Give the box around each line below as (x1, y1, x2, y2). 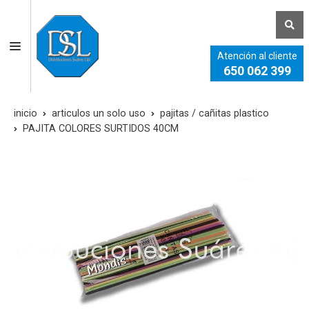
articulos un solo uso (52, 108, 146, 119)
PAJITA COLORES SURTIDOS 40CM (23, 123, 179, 134)
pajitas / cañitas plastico (160, 108, 269, 119)
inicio (14, 108, 37, 119)
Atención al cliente (217, 50, 297, 61)
